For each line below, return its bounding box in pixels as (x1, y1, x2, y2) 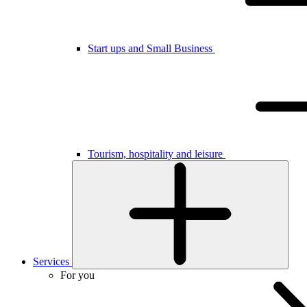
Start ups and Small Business (88, 42, 215, 54)
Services (33, 255, 69, 267)
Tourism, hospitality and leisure (88, 147, 225, 160)
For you (60, 269, 95, 281)
